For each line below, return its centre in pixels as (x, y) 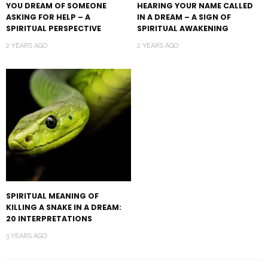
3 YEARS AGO (26, 236)
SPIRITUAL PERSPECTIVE (54, 29)
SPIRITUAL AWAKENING (183, 29)
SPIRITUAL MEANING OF (52, 196)
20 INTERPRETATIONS (49, 219)
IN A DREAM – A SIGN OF (184, 17)
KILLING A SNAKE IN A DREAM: (64, 208)
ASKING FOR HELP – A (48, 17)
